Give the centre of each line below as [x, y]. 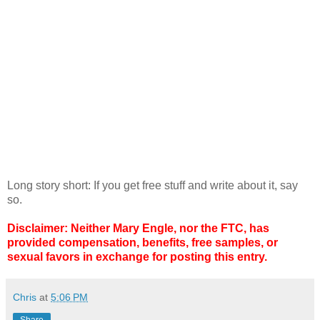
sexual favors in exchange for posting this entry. [137, 256]
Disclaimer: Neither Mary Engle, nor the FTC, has [138, 228]
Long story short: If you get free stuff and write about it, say [152, 185]
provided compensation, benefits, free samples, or [142, 242]
